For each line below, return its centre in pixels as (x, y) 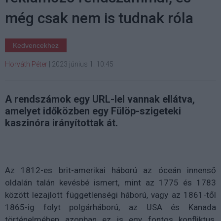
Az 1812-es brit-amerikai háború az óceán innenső (110, 170)
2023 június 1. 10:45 (83, 64)
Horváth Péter (26, 64)
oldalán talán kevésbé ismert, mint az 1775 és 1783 (110, 182)
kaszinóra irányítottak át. (61, 123)
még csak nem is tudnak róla (99, 18)
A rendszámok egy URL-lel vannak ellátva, (100, 99)
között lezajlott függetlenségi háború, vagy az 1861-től (110, 195)
